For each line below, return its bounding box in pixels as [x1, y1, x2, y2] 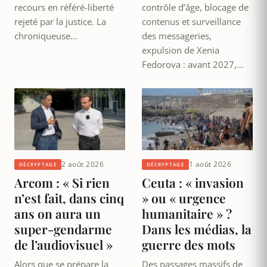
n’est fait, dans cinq [14, 190, 124, 207]
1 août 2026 [188, 159, 232, 170]
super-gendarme [14, 221, 112, 238]
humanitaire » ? [142, 205, 232, 222]
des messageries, [142, 29, 212, 42]
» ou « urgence [142, 190, 226, 207]
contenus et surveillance [142, 15, 241, 27]
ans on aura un [14, 205, 101, 222]
